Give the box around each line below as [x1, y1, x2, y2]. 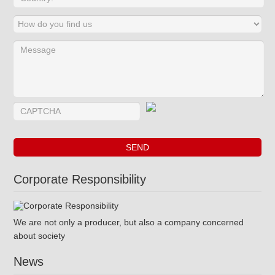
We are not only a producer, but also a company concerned [13, 217, 244, 228]
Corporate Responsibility [13, 172, 146, 187]
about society [13, 231, 65, 241]
